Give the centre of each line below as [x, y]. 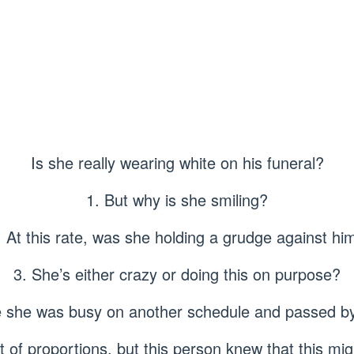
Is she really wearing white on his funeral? [177, 162]
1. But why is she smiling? [177, 199]
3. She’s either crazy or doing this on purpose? [177, 273]
